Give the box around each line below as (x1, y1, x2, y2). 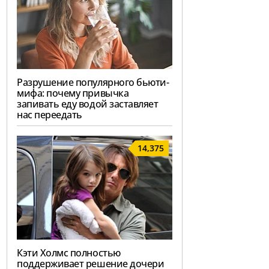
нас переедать (17, 107, 82, 121)
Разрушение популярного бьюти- (17, 75, 169, 89)
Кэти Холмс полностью (17, 246, 121, 260)
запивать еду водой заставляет (17, 97, 159, 110)
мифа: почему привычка (17, 86, 129, 100)
